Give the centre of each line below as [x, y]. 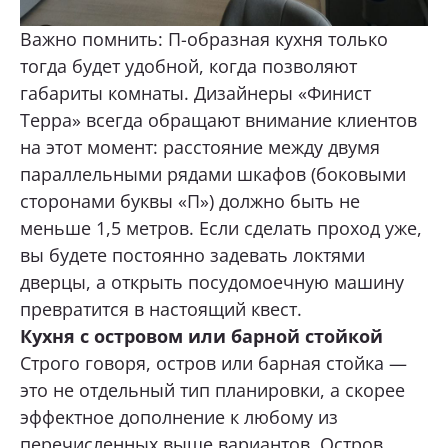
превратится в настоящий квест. [161, 308]
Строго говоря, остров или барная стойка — [213, 362]
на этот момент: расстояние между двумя [200, 146]
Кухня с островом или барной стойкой [201, 335]
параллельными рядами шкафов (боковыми [213, 173]
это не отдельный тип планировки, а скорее [212, 389]
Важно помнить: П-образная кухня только [204, 38]
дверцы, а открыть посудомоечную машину [212, 281]
